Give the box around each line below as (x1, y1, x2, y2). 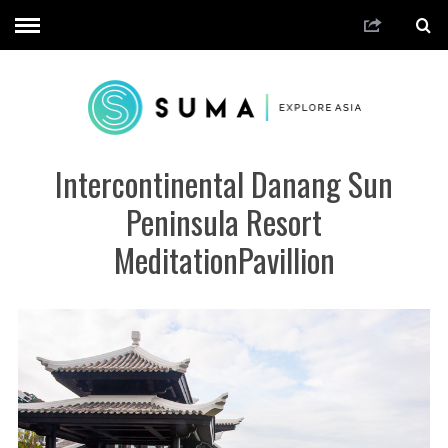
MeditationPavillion (113, 235, 335, 283)
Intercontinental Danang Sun (55, 159, 393, 207)
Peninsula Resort (126, 197, 322, 245)
